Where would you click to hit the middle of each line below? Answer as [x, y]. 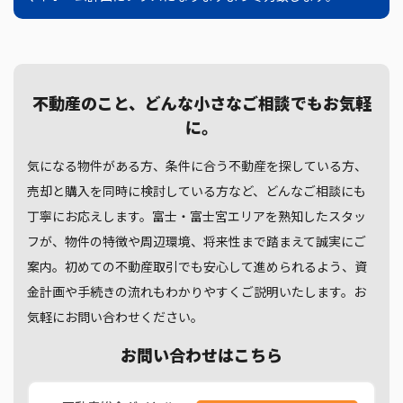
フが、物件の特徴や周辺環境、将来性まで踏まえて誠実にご [197, 241]
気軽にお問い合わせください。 [115, 317]
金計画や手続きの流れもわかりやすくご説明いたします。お [197, 291]
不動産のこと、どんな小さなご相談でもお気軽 [201, 103]
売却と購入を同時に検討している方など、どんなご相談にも [197, 191]
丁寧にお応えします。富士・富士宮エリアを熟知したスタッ [197, 216]
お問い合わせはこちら [201, 354]
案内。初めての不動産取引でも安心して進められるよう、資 [197, 266]
